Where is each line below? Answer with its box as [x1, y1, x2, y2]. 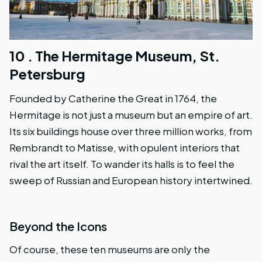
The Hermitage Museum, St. [35, 46, 220, 64]
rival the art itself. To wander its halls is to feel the [9, 157, 235, 170]
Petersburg [9, 64, 85, 82]
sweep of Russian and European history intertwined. [9, 173, 253, 187]
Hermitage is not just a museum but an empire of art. [9, 108, 253, 121]
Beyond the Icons [9, 218, 107, 233]
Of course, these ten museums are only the [9, 242, 210, 256]
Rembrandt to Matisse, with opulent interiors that [9, 140, 240, 154]
